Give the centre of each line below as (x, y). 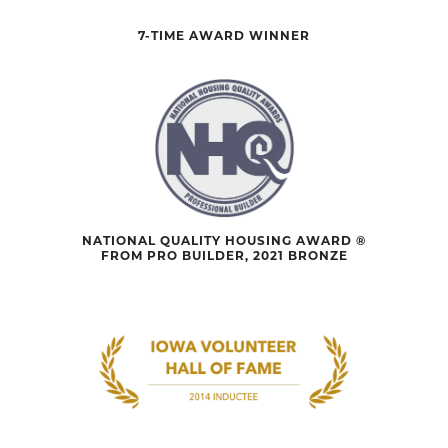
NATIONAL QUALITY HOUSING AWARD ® (224, 241)
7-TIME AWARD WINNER (224, 36)
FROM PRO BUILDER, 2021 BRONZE (224, 256)
